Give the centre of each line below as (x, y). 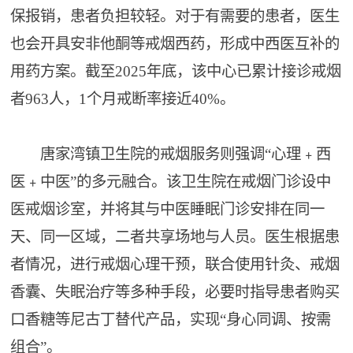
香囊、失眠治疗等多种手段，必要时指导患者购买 (175, 292)
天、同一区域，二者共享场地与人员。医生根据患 (175, 237)
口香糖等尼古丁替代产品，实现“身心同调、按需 (171, 320)
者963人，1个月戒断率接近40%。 (123, 99)
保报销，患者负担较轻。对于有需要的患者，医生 (175, 16)
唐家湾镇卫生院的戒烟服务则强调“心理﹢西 (171, 154)
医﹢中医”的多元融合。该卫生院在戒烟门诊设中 (171, 182)
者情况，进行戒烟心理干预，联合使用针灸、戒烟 (175, 264)
